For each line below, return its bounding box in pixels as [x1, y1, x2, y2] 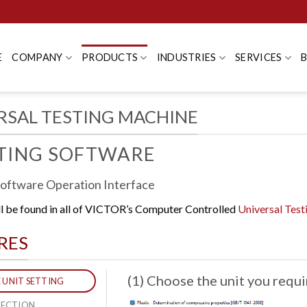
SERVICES [235, 51, 282, 63]
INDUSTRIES [156, 51, 217, 63]
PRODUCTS [81, 51, 138, 63]
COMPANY [12, 51, 63, 63]
